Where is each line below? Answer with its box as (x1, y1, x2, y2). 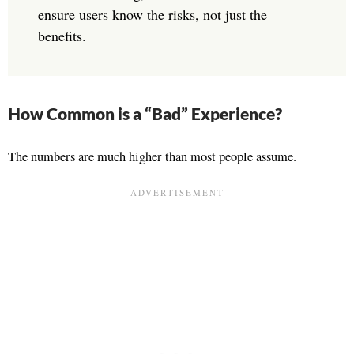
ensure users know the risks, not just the (38, 5, 267, 24)
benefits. (38, 26, 86, 46)
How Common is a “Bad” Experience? (8, 103, 282, 123)
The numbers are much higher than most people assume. (8, 147, 296, 165)
